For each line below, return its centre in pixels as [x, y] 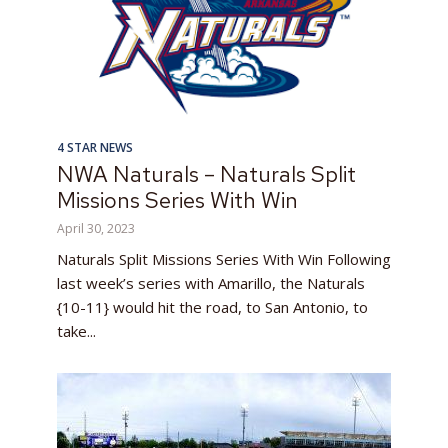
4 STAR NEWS [95, 147]
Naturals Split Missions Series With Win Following [224, 258]
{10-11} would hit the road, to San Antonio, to [212, 306]
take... [76, 330]
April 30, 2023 [96, 228]
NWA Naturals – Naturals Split [206, 174]
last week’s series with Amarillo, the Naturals [211, 282]
